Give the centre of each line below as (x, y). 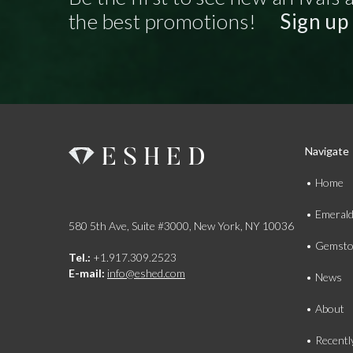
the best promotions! (165, 21)
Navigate (327, 151)
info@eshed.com (146, 273)
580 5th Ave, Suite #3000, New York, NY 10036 (181, 226)
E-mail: (87, 273)
